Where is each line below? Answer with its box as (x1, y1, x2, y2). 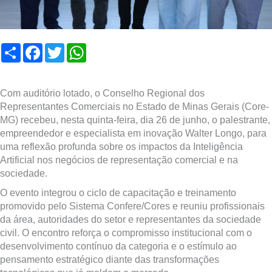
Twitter (64, 42, 90, 53)
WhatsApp (86, 42, 126, 53)
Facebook (42, 42, 81, 53)
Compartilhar (21, 42, 70, 53)
